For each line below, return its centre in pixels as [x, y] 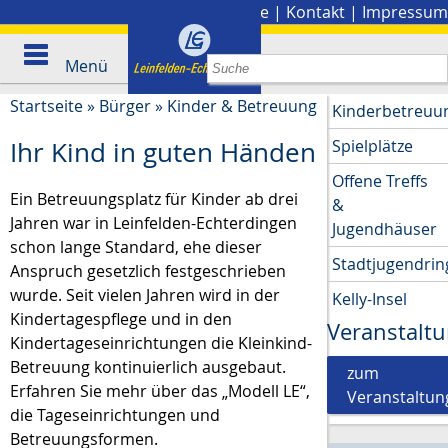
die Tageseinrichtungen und [115, 414]
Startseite [46, 106]
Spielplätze [373, 146]
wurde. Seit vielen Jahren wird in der [145, 294]
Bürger [125, 106]
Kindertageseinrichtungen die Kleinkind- [161, 342]
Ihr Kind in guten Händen [163, 152]
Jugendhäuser [385, 229]
